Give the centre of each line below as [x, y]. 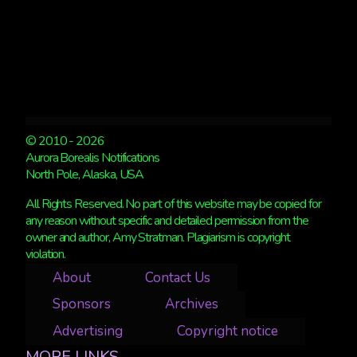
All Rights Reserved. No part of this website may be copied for [173, 204]
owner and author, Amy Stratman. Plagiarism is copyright [158, 238]
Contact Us [178, 277]
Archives [192, 304]
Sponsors [82, 304]
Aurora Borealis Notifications [92, 158]
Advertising [88, 331]
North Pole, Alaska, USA [85, 175]
